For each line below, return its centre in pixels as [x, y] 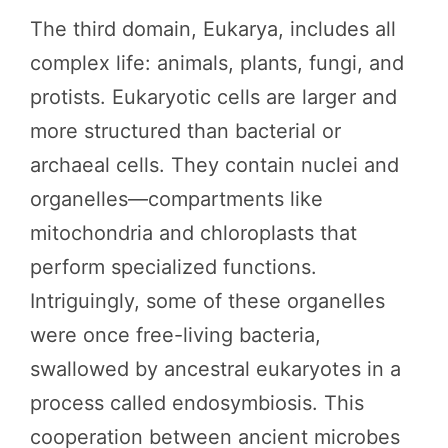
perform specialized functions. [173, 267]
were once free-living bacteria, [175, 335]
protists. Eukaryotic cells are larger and [213, 97]
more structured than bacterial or [185, 131]
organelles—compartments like [176, 199]
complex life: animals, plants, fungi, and [217, 63]
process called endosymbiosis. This [197, 403]
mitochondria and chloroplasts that [193, 233]
